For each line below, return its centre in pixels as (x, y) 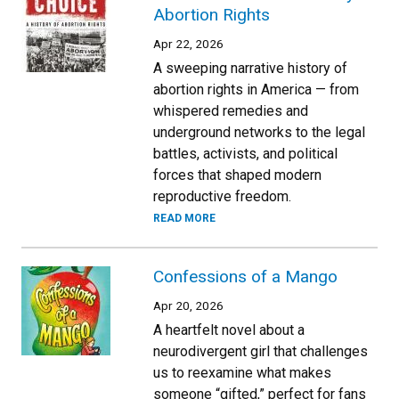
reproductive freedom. (222, 196)
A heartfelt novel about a (229, 330)
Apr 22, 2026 (188, 43)
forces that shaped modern (237, 175)
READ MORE (184, 218)
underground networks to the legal (259, 132)
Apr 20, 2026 (188, 305)
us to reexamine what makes (242, 372)
